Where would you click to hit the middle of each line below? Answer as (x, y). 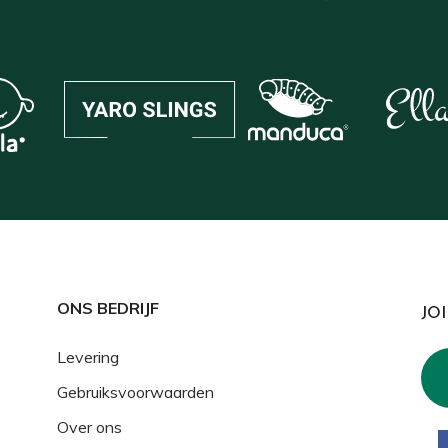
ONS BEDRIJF (108, 307)
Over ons (90, 426)
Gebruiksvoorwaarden (136, 391)
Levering (88, 356)
